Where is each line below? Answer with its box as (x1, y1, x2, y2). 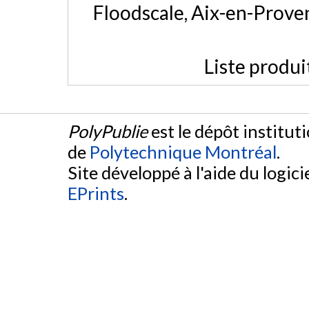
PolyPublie (68, 121, 148, 142)
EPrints (68, 183, 124, 204)
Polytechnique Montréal (90, 141, 277, 163)
